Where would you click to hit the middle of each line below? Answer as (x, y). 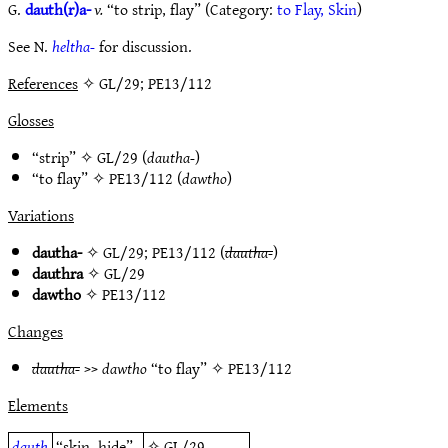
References (43, 83)
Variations (41, 215)
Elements (38, 405)
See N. (30, 46)
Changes (35, 331)
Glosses (31, 120)
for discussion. (143, 46)
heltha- (73, 46)
